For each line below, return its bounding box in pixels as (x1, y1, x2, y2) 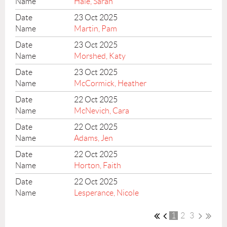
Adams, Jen (74, 133, 113, 142)
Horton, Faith (74, 161, 122, 170)
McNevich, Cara (74, 106, 130, 115)
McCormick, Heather (74, 79, 147, 88)
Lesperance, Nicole (74, 188, 139, 197)
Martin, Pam (74, 24, 118, 33)
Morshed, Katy (74, 51, 126, 60)
